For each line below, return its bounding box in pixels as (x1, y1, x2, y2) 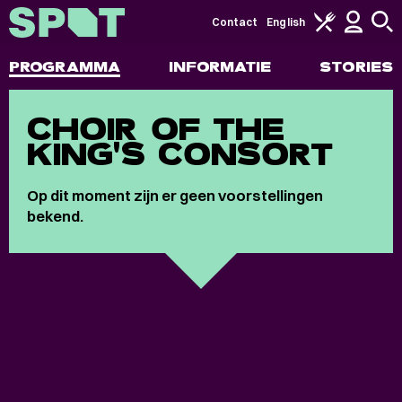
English (267, 15, 305, 29)
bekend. (27, 206, 83, 225)
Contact (211, 15, 258, 29)
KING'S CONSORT (27, 134, 334, 175)
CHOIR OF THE (27, 109, 285, 150)
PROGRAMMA (9, 57, 120, 76)
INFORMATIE (168, 57, 272, 76)
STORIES (319, 57, 393, 76)
